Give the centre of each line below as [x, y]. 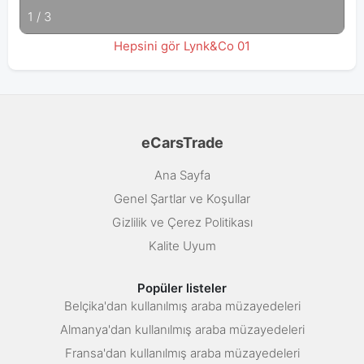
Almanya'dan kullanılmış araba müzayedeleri [182, 330]
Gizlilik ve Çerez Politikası [182, 223]
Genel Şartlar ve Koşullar [182, 199]
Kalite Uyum [182, 246]
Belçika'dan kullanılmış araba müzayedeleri [182, 306]
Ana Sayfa [182, 175]
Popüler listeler [182, 288]
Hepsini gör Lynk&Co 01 [182, 45]
